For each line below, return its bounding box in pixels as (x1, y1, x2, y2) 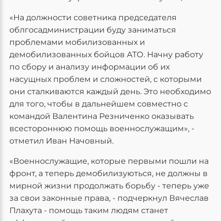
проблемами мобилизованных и (9, 37, 145, 47)
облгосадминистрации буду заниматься (9, 25, 176, 35)
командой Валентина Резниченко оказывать (9, 111, 194, 121)
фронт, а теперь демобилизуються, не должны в (9, 169, 208, 178)
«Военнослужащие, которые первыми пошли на (9, 156, 209, 166)
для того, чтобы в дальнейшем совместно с (9, 99, 188, 109)
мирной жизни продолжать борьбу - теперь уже (9, 181, 209, 190)
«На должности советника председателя (9, 13, 177, 22)
